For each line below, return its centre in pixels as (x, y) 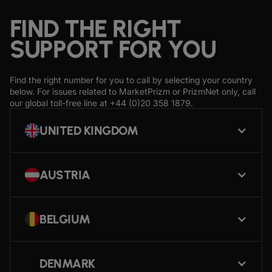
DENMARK (67, 263)
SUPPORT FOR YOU (113, 49)
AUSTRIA (65, 175)
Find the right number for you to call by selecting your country (131, 80)
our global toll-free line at (60, 103)
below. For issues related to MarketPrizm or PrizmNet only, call (133, 91)
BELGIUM (65, 219)
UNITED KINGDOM (89, 130)
